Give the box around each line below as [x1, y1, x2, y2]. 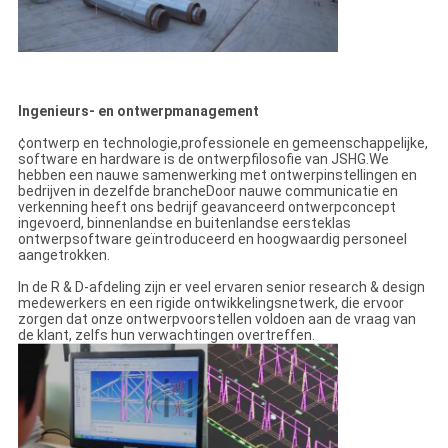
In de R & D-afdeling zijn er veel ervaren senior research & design [17, 279, 425, 296]
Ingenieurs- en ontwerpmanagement [17, 103, 259, 120]
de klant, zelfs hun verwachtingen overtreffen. [17, 327, 315, 344]
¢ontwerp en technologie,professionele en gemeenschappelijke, [17, 135, 428, 152]
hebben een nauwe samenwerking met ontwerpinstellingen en [17, 167, 417, 184]
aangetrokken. [17, 247, 110, 264]
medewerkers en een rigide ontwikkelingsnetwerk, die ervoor [17, 295, 404, 312]
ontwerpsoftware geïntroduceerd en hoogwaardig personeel [17, 231, 407, 248]
